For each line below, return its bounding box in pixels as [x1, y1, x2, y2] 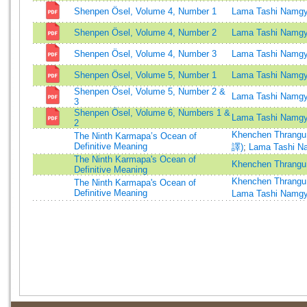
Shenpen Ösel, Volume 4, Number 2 [74, 27, 217, 38]
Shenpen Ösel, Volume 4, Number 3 [74, 49, 217, 59]
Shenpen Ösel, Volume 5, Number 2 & [74, 86, 225, 97]
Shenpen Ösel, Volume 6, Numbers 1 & [74, 108, 230, 118]
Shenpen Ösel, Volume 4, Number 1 [74, 6, 217, 16]
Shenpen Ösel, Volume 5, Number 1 [74, 70, 217, 80]
